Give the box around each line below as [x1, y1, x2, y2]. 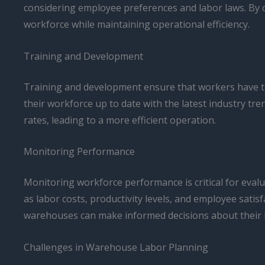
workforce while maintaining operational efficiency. [24, 18, 250, 31]
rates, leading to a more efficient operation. [24, 113, 216, 127]
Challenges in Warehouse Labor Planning [24, 240, 208, 254]
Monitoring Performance [24, 145, 135, 159]
